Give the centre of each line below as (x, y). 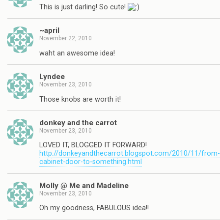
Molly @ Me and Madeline (84, 185)
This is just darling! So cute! (83, 7)
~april (49, 31)
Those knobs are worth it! (80, 99)
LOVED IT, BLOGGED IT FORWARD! (93, 145)
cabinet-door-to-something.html (91, 162)
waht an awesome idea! (77, 53)
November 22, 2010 (66, 39)
